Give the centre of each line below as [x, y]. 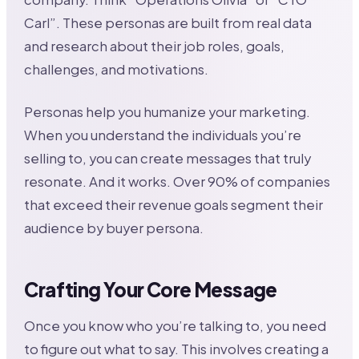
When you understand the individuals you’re [163, 135]
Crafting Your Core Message [151, 289]
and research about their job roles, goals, [155, 46]
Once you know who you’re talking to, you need [175, 325]
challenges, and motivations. [117, 69]
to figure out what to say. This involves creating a [177, 349]
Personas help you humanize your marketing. [167, 112]
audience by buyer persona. [114, 228]
